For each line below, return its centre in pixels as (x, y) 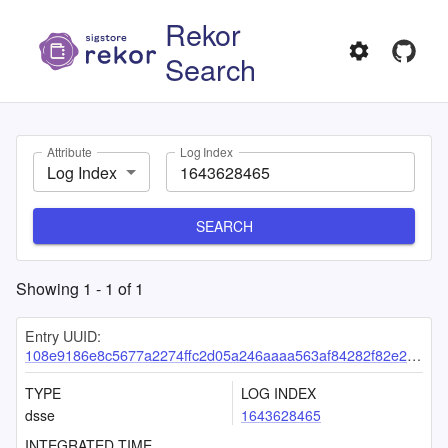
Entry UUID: (63, 335)
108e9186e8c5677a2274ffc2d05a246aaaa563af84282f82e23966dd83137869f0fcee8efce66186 (216, 354)
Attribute (69, 152)
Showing (49, 288)
